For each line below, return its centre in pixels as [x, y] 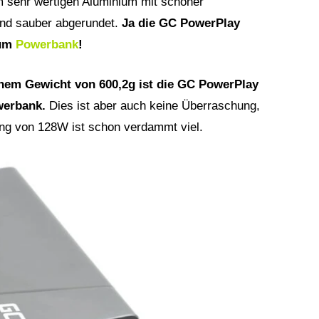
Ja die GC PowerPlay [181, 23]
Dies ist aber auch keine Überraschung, [155, 105]
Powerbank [47, 44]
